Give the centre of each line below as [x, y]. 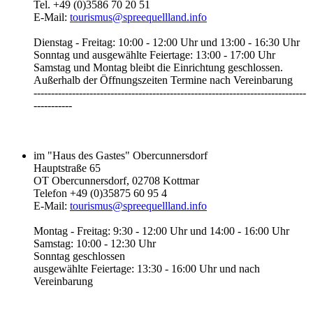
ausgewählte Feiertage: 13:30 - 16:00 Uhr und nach [147, 268]
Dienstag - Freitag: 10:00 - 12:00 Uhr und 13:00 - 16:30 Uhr [167, 42]
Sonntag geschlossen [79, 256]
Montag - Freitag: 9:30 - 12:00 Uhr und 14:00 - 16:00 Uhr [161, 231]
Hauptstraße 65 [67, 168]
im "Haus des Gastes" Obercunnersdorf [121, 155]
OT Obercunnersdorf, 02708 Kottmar [116, 180]
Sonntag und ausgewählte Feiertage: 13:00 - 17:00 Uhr [154, 54]
